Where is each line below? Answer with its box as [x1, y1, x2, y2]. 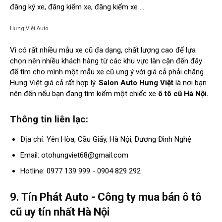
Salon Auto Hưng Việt [99, 78, 173, 88]
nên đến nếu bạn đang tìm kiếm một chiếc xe [10, 89, 156, 99]
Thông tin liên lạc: [10, 113, 88, 125]
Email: [20, 151, 41, 160]
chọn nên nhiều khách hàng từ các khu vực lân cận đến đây [10, 56, 202, 66]
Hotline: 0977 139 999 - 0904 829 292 [20, 166, 141, 176]
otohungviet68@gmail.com [41, 151, 128, 160]
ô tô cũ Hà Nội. [156, 89, 209, 99]
